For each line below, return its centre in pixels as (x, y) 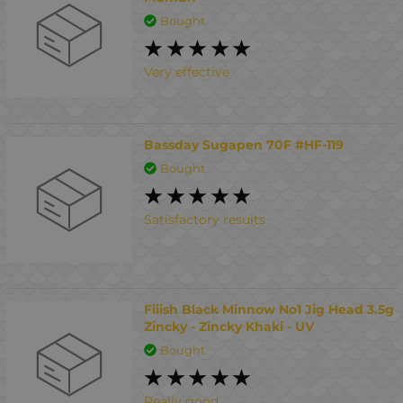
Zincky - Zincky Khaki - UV (229, 327)
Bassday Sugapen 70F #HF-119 (244, 145)
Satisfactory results (205, 219)
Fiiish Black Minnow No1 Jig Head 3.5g (269, 309)
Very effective (187, 72)
